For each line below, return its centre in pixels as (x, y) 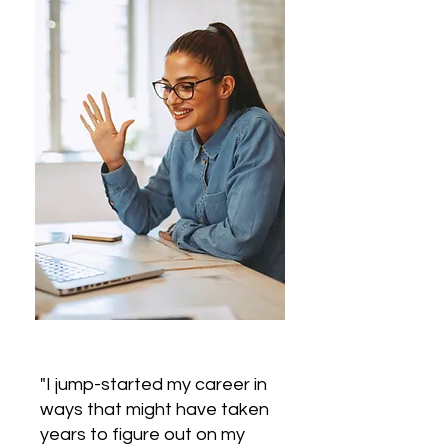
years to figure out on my (142, 434)
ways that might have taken (154, 409)
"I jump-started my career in (153, 384)
